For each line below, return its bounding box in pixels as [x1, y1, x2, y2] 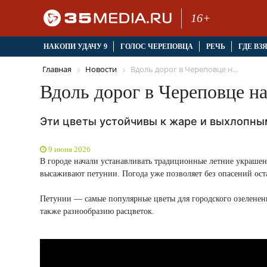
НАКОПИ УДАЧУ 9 [43, 42, 107, 51]
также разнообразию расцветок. [40, 206, 154, 216]
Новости [85, 64, 117, 75]
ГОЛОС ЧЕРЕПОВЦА [120, 42, 193, 51]
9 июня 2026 [48, 144, 91, 154]
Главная [42, 64, 72, 75]
